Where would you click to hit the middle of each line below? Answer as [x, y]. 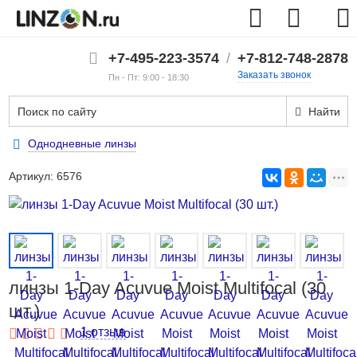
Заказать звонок [274, 75]
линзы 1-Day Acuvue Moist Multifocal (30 [168, 288]
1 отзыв [104, 332]
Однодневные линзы [82, 143]
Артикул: [33, 176]
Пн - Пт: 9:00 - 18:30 [148, 77]
